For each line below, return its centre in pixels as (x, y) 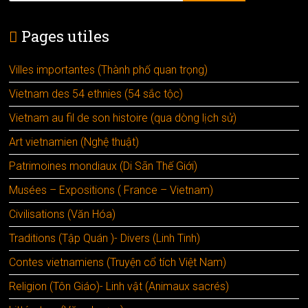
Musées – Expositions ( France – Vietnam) (111, 190)
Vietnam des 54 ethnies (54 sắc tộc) (96, 93)
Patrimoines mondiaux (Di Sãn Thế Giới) (103, 166)
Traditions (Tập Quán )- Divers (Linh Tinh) (105, 238)
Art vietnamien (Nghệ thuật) (74, 142)
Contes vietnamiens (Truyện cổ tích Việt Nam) (118, 262)
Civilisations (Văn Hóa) (63, 214)
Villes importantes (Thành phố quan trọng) (109, 69)
